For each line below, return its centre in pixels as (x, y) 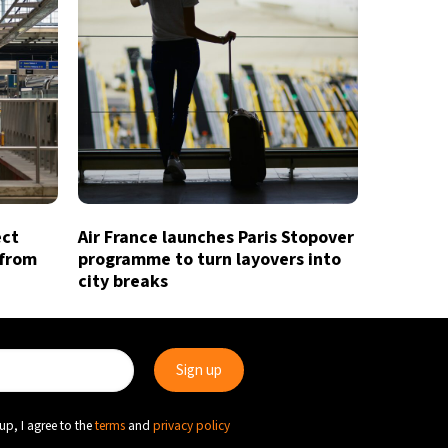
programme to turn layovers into (209, 259)
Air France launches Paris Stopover (215, 237)
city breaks (122, 281)
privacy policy (191, 425)
